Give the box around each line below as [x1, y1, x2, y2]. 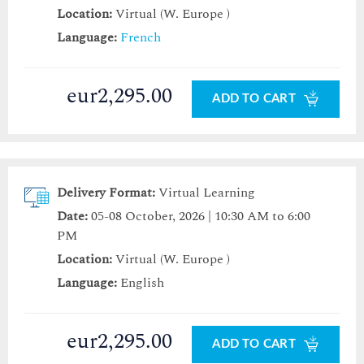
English [117, 273, 164, 293]
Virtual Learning [158, 183, 255, 203]
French [120, 28, 161, 48]
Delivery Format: [57, 183, 155, 203]
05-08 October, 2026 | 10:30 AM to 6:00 [91, 206, 310, 227]
